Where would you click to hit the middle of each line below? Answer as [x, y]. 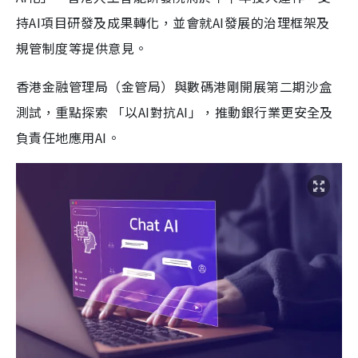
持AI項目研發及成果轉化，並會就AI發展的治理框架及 [173, 22]
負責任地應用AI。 [68, 137]
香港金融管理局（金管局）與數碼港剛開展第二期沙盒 [174, 86]
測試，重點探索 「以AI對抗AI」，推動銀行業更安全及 [175, 112]
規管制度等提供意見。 [82, 48]
